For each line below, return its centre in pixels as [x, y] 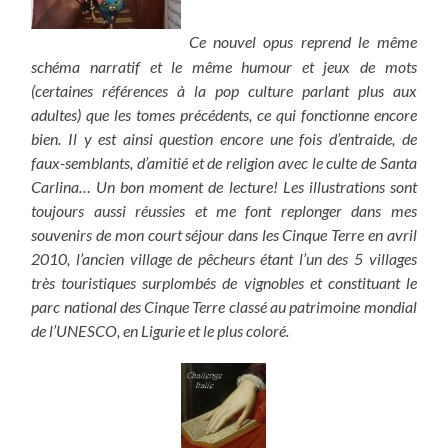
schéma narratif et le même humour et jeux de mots [224, 66]
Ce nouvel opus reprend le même [299, 42]
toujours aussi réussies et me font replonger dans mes [224, 210]
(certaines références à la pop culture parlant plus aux [224, 90]
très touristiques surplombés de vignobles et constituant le [224, 282]
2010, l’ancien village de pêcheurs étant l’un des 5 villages [224, 258]
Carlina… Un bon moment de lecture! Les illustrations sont [224, 186]
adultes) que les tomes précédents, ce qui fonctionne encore [224, 114]
